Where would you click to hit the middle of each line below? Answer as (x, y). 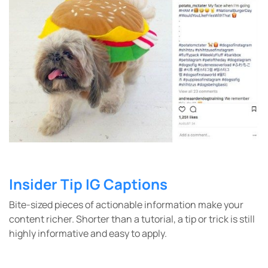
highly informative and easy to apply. (88, 233)
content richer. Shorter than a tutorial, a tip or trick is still (132, 219)
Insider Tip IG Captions (88, 184)
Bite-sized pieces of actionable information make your (126, 204)
